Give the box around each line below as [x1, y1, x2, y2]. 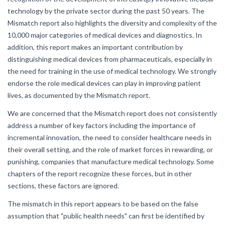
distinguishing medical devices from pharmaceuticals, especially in [8, 55, 212, 63]
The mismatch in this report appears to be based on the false [8, 199, 198, 208]
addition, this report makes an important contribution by [8, 43, 183, 51]
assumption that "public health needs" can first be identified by [8, 211, 204, 220]
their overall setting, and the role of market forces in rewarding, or [8, 145, 213, 154]
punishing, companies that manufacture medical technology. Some [8, 157, 214, 166]
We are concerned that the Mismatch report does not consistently [8, 109, 217, 118]
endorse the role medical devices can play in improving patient [8, 79, 201, 87]
